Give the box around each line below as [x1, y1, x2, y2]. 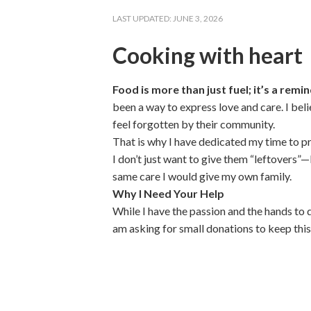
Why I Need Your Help [112, 187, 224, 200]
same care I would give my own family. [112, 169, 292, 183]
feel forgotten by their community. [112, 117, 275, 131]
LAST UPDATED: [112, 13, 173, 24]
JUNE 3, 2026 [173, 13, 223, 24]
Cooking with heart [112, 42, 303, 69]
